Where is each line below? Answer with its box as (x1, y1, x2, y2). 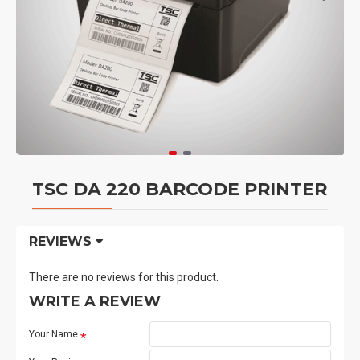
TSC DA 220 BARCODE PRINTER (32, 178, 327, 200)
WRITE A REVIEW (29, 292, 161, 310)
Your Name (29, 329, 78, 340)
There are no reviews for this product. (29, 271, 219, 284)
